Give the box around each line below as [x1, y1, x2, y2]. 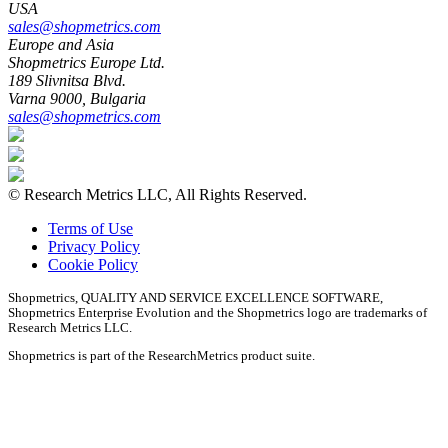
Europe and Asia [8, 35, 114, 53]
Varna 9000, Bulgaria [8, 89, 146, 107]
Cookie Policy [48, 255, 138, 273]
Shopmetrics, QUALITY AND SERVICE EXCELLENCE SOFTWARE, [8, 289, 383, 305]
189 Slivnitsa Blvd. [8, 71, 126, 89]
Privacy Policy [48, 237, 140, 255]
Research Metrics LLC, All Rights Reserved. [24, 185, 307, 203]
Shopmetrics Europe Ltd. [8, 53, 165, 71]
